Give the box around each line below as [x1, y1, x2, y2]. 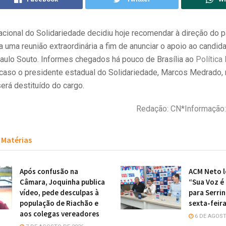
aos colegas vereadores [20, 209, 99, 218]
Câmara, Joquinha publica [20, 177, 105, 187]
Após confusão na [20, 166, 78, 176]
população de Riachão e [20, 198, 98, 208]
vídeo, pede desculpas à [20, 188, 99, 197]
